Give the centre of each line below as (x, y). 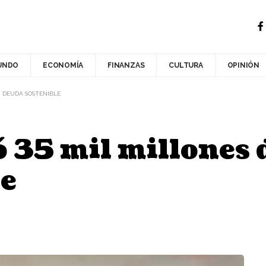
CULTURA (186, 65)
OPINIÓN (243, 65)
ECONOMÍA (63, 65)
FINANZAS (126, 65)
